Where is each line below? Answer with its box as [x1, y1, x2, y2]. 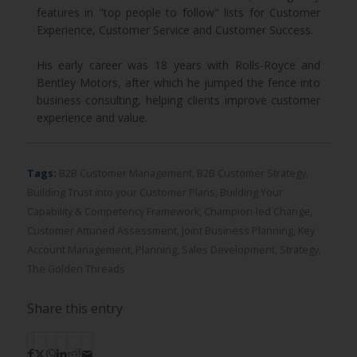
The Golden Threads [26, 262, 125, 277]
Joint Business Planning [181, 224, 293, 238]
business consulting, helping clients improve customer [36, 92, 321, 108]
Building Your [219, 186, 283, 200]
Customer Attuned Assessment [26, 224, 177, 238]
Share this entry [26, 300, 123, 318]
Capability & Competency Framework [26, 205, 199, 219]
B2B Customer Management [58, 167, 192, 181]
